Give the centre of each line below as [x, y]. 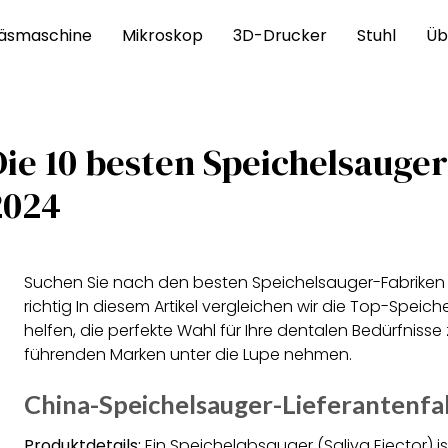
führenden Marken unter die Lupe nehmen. [188, 354]
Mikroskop [163, 35]
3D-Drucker [280, 35]
